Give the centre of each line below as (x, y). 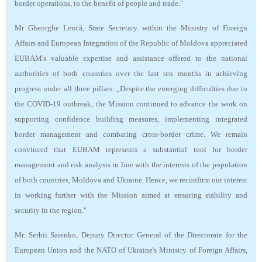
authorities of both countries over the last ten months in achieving (131, 74)
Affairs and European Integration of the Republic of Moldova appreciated (131, 43)
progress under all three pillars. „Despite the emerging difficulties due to (131, 89)
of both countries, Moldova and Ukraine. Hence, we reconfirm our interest (131, 180)
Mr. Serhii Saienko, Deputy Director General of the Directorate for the (131, 235)
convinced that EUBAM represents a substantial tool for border (131, 150)
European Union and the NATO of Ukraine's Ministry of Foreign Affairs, (131, 250)
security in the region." (51, 211)
